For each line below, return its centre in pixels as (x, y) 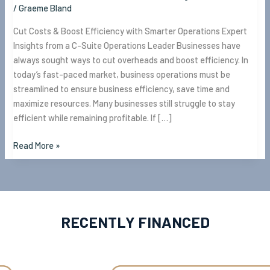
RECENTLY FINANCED (135, 221)
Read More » (37, 145)
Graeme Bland (46, 8)
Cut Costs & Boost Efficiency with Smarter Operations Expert (130, 30)
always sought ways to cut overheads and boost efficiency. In (131, 59)
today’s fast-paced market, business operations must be (122, 74)
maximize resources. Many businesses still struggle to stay (124, 103)
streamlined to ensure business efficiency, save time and (122, 88)
